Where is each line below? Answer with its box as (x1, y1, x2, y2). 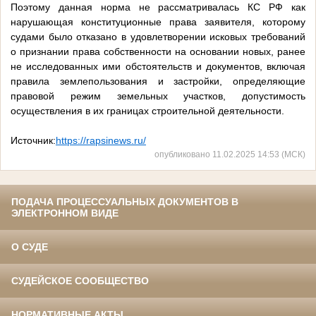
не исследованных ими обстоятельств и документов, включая (11, 61, 305, 73)
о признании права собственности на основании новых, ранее (11, 46, 305, 58)
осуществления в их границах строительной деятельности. (11, 105, 284, 117)
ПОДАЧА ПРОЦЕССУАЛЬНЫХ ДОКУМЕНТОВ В (11, 196, 238, 208)
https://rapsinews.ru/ (56, 135, 146, 147)
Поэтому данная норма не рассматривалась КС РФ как (11, 1, 305, 13)
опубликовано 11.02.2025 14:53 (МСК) (154, 150, 305, 159)
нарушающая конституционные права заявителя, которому (11, 16, 305, 28)
